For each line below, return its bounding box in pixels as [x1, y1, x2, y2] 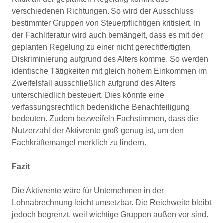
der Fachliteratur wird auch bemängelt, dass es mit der [12, 31, 203, 39]
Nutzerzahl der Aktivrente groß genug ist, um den [12, 126, 184, 135]
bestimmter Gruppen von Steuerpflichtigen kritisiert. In [12, 19, 200, 27]
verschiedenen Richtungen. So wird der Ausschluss [12, 7, 194, 15]
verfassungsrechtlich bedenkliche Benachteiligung [12, 103, 190, 111]
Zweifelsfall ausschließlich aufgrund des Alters [12, 79, 176, 87]
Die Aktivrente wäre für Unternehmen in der [12, 186, 164, 195]
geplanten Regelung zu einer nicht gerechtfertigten [12, 43, 190, 51]
